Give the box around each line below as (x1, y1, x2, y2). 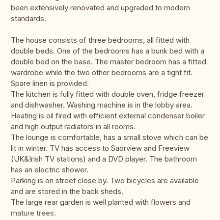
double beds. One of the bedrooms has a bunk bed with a (11, 46, 204, 56)
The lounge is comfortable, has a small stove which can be (11, 133, 208, 142)
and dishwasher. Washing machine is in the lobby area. (11, 100, 192, 110)
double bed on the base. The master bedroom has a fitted (11, 57, 206, 67)
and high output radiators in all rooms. (11, 122, 136, 132)
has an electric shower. (11, 165, 88, 175)
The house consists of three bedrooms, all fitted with (11, 35, 190, 45)
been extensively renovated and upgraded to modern (11, 3, 190, 13)
